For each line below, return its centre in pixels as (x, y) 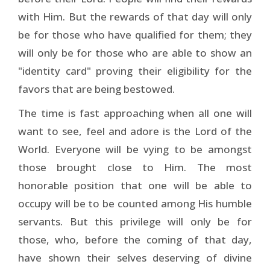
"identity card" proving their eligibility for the (135, 71)
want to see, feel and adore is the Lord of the (135, 131)
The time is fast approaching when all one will (135, 113)
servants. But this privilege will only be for (135, 221)
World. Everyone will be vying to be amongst (135, 149)
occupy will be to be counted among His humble (135, 203)
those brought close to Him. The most (135, 167)
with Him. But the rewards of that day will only (135, 16)
